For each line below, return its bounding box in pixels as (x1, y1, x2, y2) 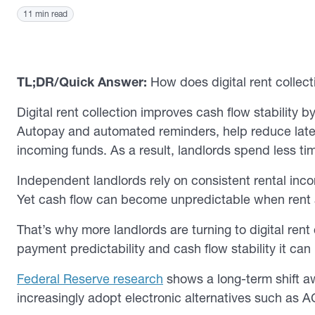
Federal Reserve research (17, 271, 163, 287)
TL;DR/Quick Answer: (17, 74, 150, 90)
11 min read (23, 8, 67, 19)
